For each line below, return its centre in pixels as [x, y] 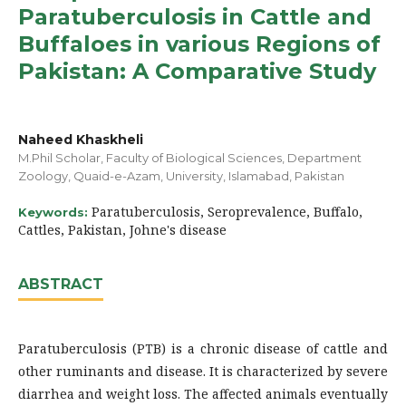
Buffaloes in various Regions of [199, 43]
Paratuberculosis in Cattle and [195, 16]
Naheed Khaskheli [81, 139]
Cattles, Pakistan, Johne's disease [122, 229]
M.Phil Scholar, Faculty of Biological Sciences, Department [190, 157]
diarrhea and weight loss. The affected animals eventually [203, 393]
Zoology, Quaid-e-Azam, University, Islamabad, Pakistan [181, 175]
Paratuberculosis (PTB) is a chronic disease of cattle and [203, 348]
